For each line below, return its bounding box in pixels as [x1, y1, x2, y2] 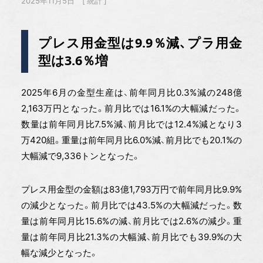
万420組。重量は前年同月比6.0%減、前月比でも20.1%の [21, 134, 242, 146]
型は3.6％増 [38, 51, 109, 69]
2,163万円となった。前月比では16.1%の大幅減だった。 [21, 103, 242, 114]
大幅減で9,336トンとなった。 [21, 150, 140, 162]
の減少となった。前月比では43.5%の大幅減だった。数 [21, 200, 242, 211]
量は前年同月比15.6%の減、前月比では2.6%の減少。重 [21, 215, 242, 227]
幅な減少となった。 [21, 247, 98, 259]
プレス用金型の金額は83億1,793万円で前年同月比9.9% [21, 184, 242, 195]
